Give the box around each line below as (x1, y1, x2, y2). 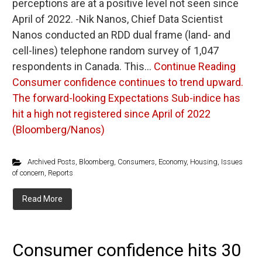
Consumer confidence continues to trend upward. (12, 76, 243, 88)
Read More (22, 194, 63, 204)
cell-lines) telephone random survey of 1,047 (12, 44, 219, 57)
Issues (220, 157, 243, 166)
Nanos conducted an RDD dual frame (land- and (12, 29, 230, 41)
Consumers (117, 157, 155, 166)
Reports (48, 168, 73, 177)
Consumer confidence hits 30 (12, 240, 241, 260)
